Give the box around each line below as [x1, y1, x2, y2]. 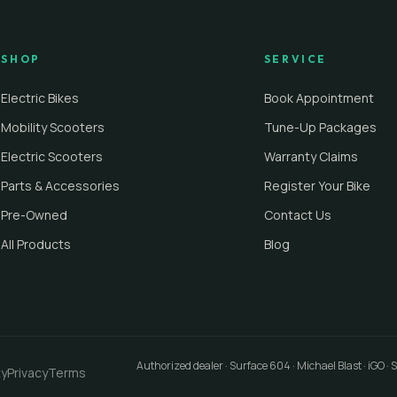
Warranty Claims [263, 148, 358, 165]
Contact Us [263, 206, 331, 223]
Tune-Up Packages [263, 119, 377, 136]
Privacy [7, 364, 48, 381]
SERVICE [263, 52, 328, 66]
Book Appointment [263, 90, 374, 106]
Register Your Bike [263, 177, 370, 194]
